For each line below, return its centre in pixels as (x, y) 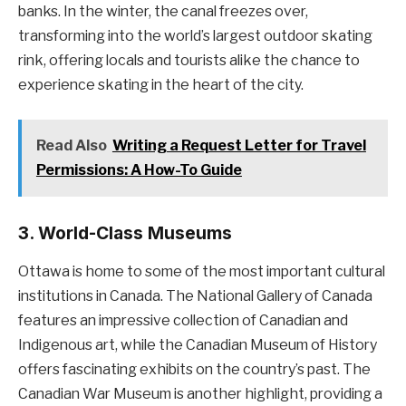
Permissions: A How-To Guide (139, 170)
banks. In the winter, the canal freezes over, (163, 11)
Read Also (71, 146)
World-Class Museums (135, 233)
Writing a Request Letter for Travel (239, 146)
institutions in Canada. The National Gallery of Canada (195, 295)
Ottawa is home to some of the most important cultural (202, 271)
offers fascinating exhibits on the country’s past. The (194, 369)
